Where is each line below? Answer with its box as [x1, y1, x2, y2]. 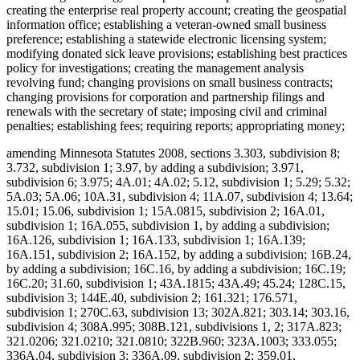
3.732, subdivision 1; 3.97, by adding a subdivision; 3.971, [6, 161, 304, 175]
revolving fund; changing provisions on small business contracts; [6, 76, 333, 90]
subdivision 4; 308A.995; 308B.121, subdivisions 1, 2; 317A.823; [6, 320, 342, 334]
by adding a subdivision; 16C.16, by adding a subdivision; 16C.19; [6, 262, 346, 276]
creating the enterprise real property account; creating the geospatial [6, 3, 346, 18]
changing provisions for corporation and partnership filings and [6, 90, 325, 104]
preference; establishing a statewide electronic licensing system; [6, 32, 326, 47]
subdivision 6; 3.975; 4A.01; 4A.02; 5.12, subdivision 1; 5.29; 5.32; [6, 175, 350, 190]
